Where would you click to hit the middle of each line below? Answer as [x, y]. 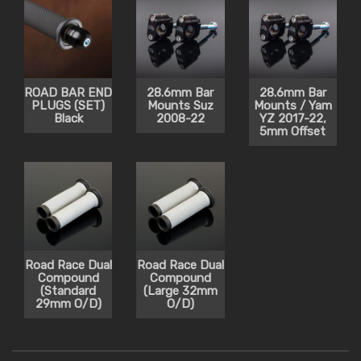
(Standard [68, 290]
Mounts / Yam [293, 106]
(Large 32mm [180, 290]
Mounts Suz [180, 106]
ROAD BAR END [68, 93]
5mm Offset [293, 132]
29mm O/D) [68, 303]
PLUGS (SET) [68, 106]
